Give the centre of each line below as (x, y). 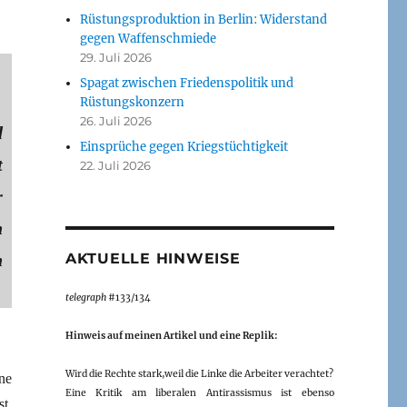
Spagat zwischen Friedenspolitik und (187, 83)
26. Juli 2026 (116, 120)
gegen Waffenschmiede (149, 38)
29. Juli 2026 (116, 57)
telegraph (85, 297)
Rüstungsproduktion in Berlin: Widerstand (204, 19)
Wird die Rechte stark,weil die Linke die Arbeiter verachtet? (199, 373)
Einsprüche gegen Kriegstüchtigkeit (184, 146)
